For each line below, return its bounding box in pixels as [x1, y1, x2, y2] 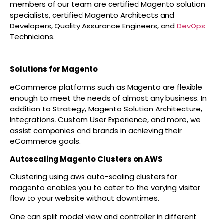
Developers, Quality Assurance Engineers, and [10, 20, 177, 31]
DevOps [177, 20, 205, 31]
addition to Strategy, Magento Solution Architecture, [10, 103, 202, 114]
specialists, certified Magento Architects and [10, 9, 174, 20]
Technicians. [10, 31, 55, 42]
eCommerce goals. [10, 136, 81, 146]
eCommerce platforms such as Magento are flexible [10, 82, 202, 92]
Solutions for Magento [10, 64, 98, 75]
